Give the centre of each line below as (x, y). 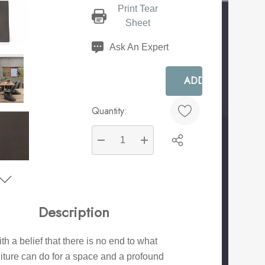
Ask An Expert (139, 47)
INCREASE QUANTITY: (193, 154)
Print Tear (138, 9)
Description (74, 212)
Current (107, 18)
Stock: (107, 32)
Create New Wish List (78, 182)
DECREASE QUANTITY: (151, 154)
